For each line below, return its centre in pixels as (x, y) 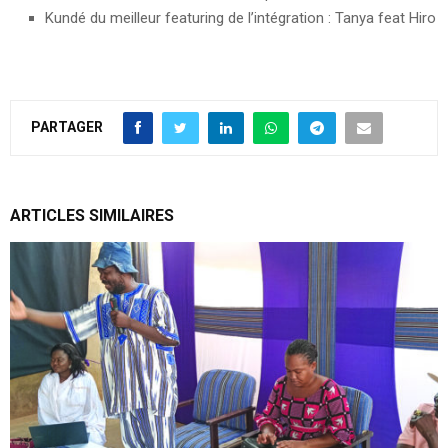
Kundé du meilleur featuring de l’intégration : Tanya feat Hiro (240, 18)
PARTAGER (67, 126)
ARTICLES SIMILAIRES (92, 216)
